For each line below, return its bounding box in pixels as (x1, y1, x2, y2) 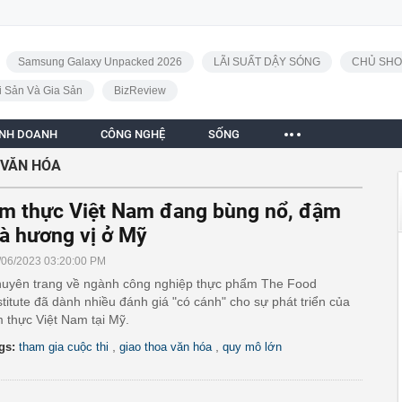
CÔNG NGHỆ (100, 127, 165, 141)
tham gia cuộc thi (19, 340, 109, 354)
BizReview (113, 84, 166, 97)
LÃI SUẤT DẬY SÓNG (213, 56, 320, 68)
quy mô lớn (223, 340, 282, 354)
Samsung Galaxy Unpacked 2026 (17, 56, 182, 68)
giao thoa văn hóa (119, 340, 212, 354)
